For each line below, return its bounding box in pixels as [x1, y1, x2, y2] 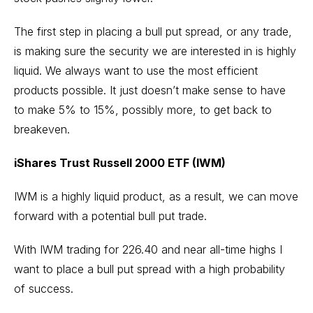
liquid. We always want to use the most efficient [14, 63, 258, 78]
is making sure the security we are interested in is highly [14, 43, 296, 58]
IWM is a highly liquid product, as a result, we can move [14, 189, 298, 203]
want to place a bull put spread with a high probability [14, 261, 285, 276]
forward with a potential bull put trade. [14, 208, 207, 223]
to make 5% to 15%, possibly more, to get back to [14, 102, 272, 117]
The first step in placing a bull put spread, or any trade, [14, 24, 292, 38]
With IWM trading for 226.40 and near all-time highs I [14, 242, 282, 256]
